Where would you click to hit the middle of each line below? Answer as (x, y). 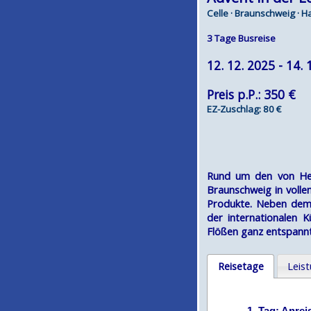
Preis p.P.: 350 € (251, 94)
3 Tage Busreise (241, 38)
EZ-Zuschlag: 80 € (244, 109)
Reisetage (241, 266)
